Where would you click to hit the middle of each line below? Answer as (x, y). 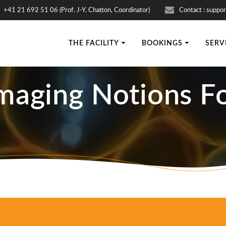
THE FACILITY (94, 43)
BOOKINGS (162, 43)
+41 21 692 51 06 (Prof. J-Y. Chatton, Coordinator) (77, 10)
